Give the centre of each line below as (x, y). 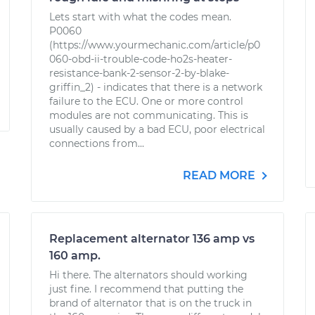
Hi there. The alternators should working (148, 275)
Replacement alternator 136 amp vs (152, 239)
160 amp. (75, 256)
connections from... (97, 143)
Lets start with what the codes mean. (140, 17)
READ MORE (220, 175)
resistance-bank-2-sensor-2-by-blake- (139, 73)
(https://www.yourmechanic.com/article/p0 (155, 45)
